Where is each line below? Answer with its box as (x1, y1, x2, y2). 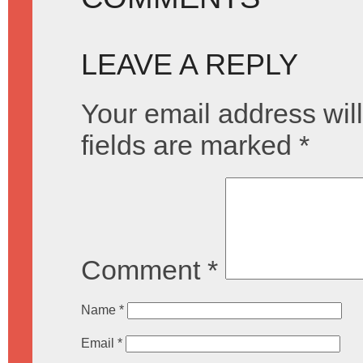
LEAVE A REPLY (81, 49, 298, 81)
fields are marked (81, 130, 299, 160)
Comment (81, 254, 207, 285)
